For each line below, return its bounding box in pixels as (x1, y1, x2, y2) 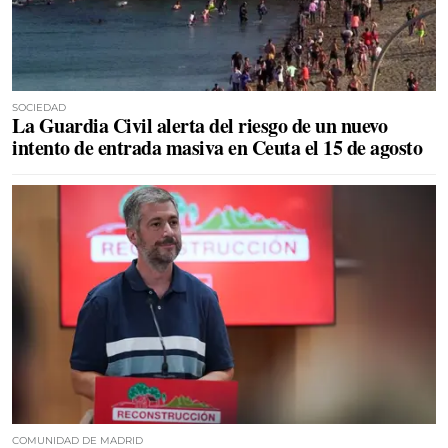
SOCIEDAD (12, 101, 66, 114)
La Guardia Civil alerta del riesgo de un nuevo (12, 111, 387, 140)
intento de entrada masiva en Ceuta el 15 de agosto (12, 133, 422, 162)
